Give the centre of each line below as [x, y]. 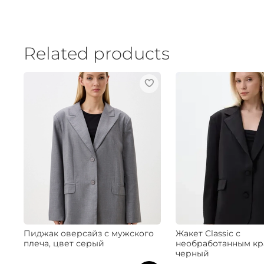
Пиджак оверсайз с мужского [89, 233]
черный [192, 253]
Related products [97, 54]
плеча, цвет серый [64, 243]
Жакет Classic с [208, 233]
